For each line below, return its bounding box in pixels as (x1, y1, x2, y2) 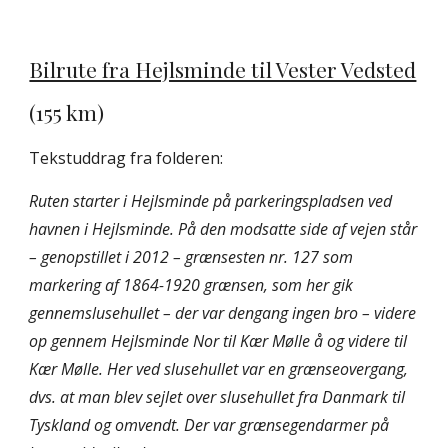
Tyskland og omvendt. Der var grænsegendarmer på (29, 414, 390, 437)
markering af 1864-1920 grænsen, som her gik (29, 274, 354, 297)
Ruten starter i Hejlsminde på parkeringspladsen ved (29, 190, 393, 213)
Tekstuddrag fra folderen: (29, 147, 224, 170)
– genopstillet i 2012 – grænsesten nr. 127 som (29, 246, 354, 269)
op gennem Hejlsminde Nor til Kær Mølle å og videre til (29, 330, 408, 353)
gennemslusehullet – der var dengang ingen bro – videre (29, 302, 417, 325)
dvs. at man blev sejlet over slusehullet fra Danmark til (29, 386, 406, 409)
